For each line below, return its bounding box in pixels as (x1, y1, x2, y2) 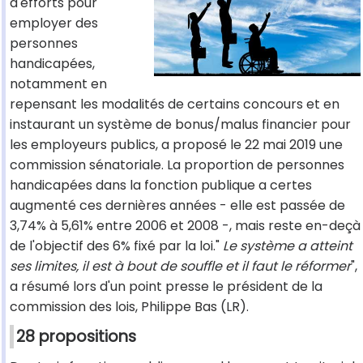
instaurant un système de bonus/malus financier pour (10, 115, 351, 135)
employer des (10, 14, 98, 33)
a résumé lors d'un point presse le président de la (10, 277, 322, 297)
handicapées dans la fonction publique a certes (10, 176, 312, 195)
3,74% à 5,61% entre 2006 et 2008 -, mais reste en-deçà (10, 216, 361, 236)
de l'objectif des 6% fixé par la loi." (10, 237, 223, 256)
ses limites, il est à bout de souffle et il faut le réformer (10, 257, 351, 276)
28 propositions (16, 326, 136, 348)
